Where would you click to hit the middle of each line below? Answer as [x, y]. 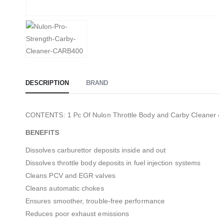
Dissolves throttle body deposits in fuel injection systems [113, 163]
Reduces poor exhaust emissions [77, 214]
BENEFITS [43, 132]
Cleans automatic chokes [65, 188]
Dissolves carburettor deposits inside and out [96, 150]
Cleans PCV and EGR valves [70, 175]
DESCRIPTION [47, 83]
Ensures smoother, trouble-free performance [95, 201]
